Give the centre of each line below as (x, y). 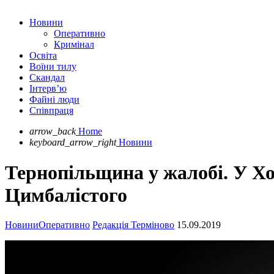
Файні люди (54, 100)
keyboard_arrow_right (73, 143)
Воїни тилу (53, 67)
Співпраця (51, 111)
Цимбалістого (66, 195)
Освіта (43, 56)
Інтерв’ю (48, 89)
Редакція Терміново (133, 225)
